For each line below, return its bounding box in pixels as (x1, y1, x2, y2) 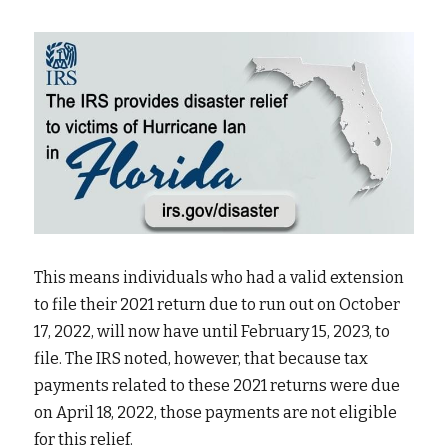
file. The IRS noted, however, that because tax (34, 349, 368, 368)
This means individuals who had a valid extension (34, 268, 404, 287)
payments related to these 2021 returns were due (34, 376, 400, 395)
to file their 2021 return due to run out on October (34, 295, 400, 314)
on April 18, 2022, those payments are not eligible (34, 403, 397, 422)
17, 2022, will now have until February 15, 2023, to (34, 322, 390, 341)
